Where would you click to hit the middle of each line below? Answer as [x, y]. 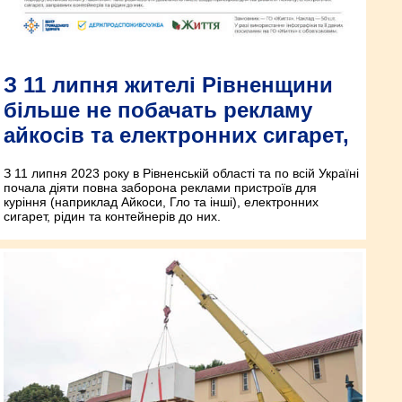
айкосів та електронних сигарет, [176, 135]
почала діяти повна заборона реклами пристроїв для [160, 188]
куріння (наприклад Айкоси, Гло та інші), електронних [161, 202]
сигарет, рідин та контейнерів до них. [112, 217]
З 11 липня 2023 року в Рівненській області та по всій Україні [181, 174]
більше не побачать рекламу [158, 110]
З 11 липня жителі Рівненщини [168, 85]
